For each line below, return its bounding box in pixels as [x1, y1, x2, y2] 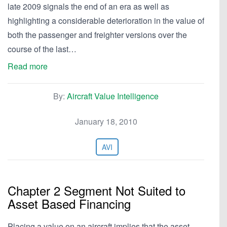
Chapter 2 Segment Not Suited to [8, 181, 185, 199]
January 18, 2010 [74, 116, 137, 127]
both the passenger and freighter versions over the [8, 29, 187, 41]
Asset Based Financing [8, 195, 131, 212]
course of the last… [8, 43, 77, 55]
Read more [8, 60, 48, 72]
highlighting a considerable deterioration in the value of [8, 15, 204, 26]
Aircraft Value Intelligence [67, 90, 159, 102]
